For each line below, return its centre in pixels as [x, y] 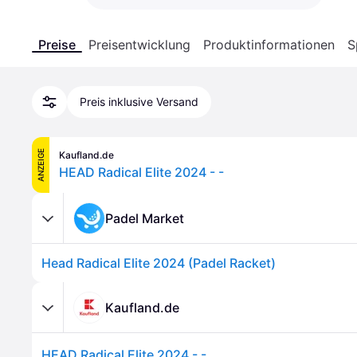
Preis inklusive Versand [139, 102]
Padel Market [145, 218]
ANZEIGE [41, 165]
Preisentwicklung [139, 45]
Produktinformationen [269, 45]
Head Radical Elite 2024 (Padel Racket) [159, 263]
